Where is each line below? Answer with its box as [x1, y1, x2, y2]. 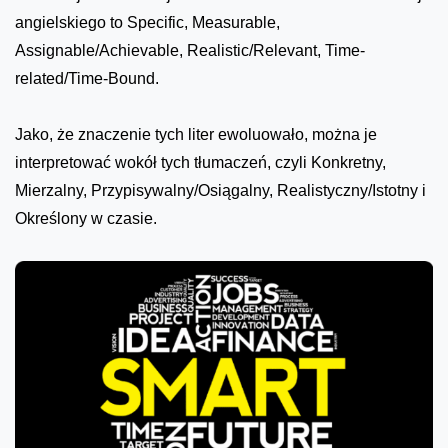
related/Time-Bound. [15, 69, 159, 87]
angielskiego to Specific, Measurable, [15, 13, 280, 31]
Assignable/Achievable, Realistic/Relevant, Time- [15, 41, 365, 59]
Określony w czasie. [15, 209, 157, 227]
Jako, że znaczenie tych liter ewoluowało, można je [15, 125, 377, 143]
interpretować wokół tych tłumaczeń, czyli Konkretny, [15, 153, 386, 171]
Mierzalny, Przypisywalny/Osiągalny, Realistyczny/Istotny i [15, 181, 426, 199]
